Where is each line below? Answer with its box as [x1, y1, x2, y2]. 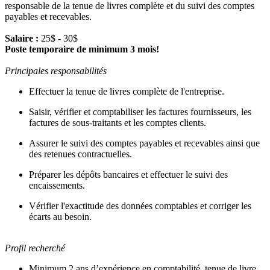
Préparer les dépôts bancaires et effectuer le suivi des [29, 169, 228, 180]
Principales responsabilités [5, 65, 107, 76]
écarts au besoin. [29, 211, 92, 222]
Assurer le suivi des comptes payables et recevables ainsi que [29, 137, 260, 148]
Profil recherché [5, 242, 65, 253]
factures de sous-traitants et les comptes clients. [29, 117, 206, 128]
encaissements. [29, 180, 85, 190]
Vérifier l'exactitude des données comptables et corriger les [29, 200, 251, 211]
